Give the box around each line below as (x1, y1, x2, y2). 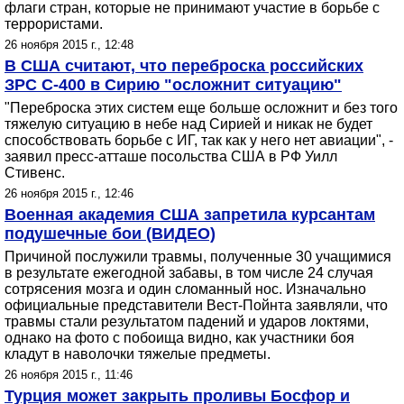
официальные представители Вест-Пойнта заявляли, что (5, 298, 388, 313)
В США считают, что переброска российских (5, 57, 363, 75)
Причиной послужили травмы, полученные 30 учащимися (5, 249, 391, 264)
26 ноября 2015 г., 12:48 (5, 38, 133, 51)
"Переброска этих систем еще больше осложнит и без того (5, 100, 398, 115)
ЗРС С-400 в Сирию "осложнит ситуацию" (5, 76, 342, 94)
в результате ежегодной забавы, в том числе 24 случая (5, 265, 373, 280)
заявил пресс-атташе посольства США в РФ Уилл (5, 149, 337, 164)
